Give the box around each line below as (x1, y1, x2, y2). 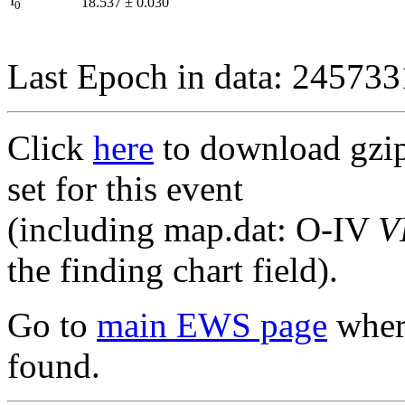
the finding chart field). (7, 250, 338, 289)
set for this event (7, 168, 243, 208)
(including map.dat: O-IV (7, 209, 378, 249)
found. (7, 345, 100, 385)
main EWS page (97, 305, 327, 344)
